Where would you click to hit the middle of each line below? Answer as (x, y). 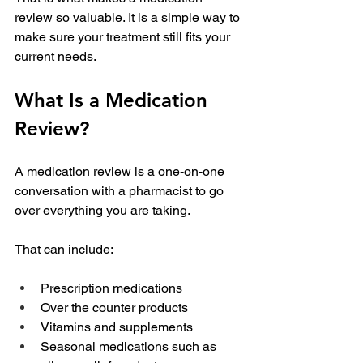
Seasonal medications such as (130, 347)
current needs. (56, 57)
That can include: (64, 250)
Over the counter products (114, 308)
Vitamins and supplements (117, 327)
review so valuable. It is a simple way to (129, 18)
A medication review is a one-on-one (121, 172)
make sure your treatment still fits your (124, 37)
